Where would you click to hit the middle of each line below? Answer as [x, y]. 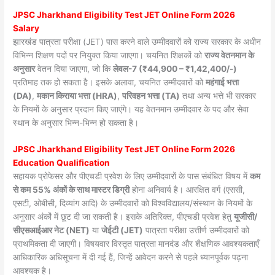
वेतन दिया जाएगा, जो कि [74, 68]
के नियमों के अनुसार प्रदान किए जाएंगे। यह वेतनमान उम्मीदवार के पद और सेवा [131, 109]
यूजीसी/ [246, 217]
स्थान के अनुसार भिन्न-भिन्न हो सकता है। [76, 122]
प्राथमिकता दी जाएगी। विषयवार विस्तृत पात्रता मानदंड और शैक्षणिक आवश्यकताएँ [136, 244]
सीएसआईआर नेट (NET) [52, 230]
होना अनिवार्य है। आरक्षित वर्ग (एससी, [188, 190]
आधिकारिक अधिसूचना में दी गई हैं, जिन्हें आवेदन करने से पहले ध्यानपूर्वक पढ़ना [131, 258]
